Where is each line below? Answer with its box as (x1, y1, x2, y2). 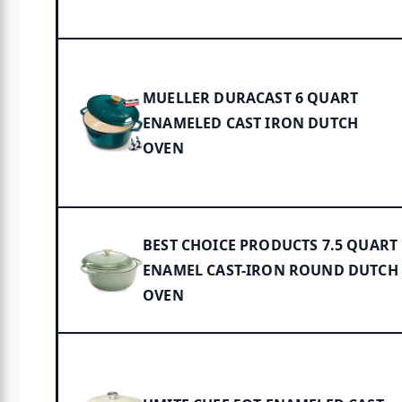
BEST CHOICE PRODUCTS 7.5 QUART (143, 235, 398, 256)
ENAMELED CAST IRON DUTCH (143, 113, 359, 134)
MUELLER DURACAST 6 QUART (143, 88, 359, 109)
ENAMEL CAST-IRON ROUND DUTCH (143, 260, 398, 281)
